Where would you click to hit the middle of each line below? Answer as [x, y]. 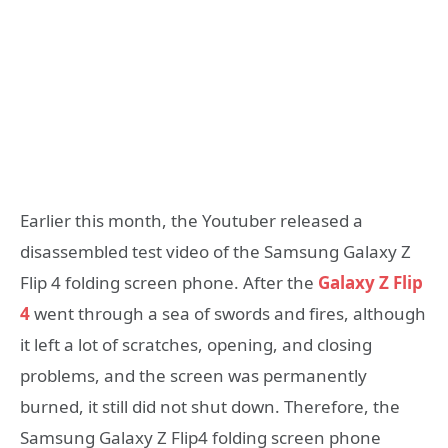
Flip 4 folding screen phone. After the [169, 282]
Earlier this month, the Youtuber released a [191, 220]
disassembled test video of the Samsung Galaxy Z [215, 251]
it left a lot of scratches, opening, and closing [196, 344]
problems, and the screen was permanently [193, 375]
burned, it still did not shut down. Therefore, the [210, 406]
